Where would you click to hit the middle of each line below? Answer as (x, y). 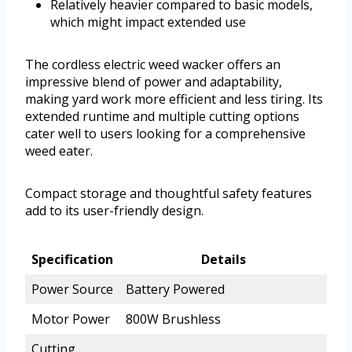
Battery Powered (175, 289)
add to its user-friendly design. (114, 210)
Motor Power (71, 319)
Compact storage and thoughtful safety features (169, 193)
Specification (72, 259)
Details (223, 259)
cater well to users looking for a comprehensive (165, 133)
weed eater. (59, 150)
